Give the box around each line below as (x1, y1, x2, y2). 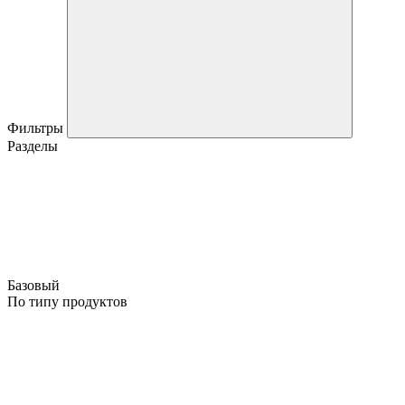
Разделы (7, 137, 58, 154)
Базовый (7, 277, 63, 293)
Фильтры (7, 119, 67, 136)
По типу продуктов (7, 293, 127, 309)
